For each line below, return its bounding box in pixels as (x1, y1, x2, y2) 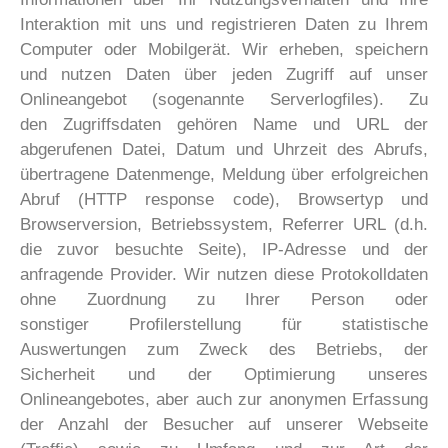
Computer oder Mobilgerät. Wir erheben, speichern (20, 39, 428, 59)
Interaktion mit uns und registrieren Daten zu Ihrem (20, 14, 428, 34)
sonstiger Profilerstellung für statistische (20, 314, 428, 334)
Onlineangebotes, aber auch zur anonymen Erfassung (20, 389, 428, 409)
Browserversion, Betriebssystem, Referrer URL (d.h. (20, 214, 428, 234)
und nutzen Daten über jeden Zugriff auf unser (20, 64, 428, 84)
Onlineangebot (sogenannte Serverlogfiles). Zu (20, 89, 428, 109)
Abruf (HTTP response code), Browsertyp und (20, 189, 428, 209)
